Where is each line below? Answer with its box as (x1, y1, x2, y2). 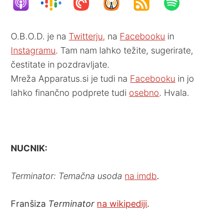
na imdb (125, 170, 157, 181)
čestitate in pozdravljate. (11, 59, 110, 70)
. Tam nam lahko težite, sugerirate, (55, 45, 194, 55)
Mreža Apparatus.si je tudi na (11, 73, 130, 84)
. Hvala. (159, 87, 190, 98)
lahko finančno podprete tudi (11, 87, 129, 98)
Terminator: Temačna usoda (11, 170, 123, 181)
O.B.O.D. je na (11, 31, 69, 41)
